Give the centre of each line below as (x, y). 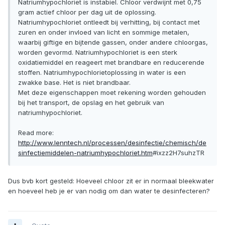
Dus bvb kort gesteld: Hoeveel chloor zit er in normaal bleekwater (111, 181)
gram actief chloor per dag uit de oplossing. (87, 12)
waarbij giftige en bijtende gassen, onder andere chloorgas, (113, 42)
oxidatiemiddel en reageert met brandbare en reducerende (111, 63)
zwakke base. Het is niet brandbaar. (74, 83)
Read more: (36, 133)
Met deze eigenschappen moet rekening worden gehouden (112, 93)
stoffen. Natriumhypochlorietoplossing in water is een (102, 73)
